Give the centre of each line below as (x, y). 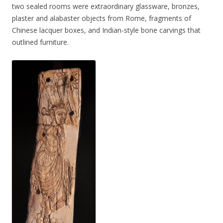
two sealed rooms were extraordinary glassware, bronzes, (106, 6)
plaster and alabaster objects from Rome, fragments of (102, 18)
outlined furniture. (40, 42)
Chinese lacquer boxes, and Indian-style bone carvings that (106, 30)
